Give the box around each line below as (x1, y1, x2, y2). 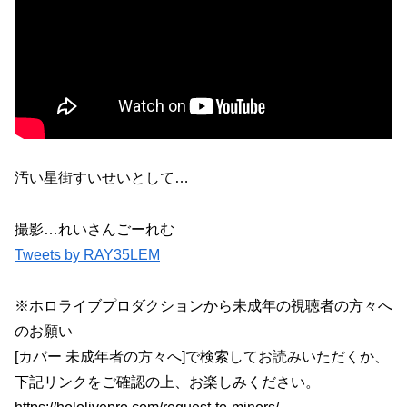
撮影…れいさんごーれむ (15, 221, 174, 237)
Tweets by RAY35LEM (15, 246, 160, 263)
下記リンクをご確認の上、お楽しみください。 (15, 374, 320, 391)
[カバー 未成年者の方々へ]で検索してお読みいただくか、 (15, 349, 389, 365)
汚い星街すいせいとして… (15, 169, 189, 185)
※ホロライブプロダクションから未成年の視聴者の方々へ (15, 298, 392, 314)
